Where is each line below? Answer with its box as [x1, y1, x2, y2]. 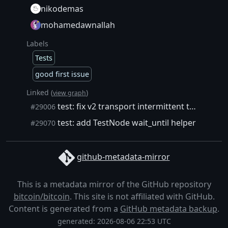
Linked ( [26, 87, 53, 97]
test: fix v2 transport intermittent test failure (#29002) [55, 100, 189, 112]
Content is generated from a [9, 203, 120, 214]
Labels [26, 38, 48, 48]
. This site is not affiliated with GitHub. [69, 190, 215, 202]
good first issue [35, 69, 89, 79]
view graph [53, 88, 86, 97]
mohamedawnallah [41, 19, 115, 31]
